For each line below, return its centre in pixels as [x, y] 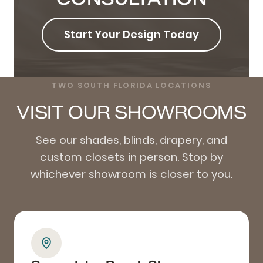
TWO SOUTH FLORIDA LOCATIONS [131, 85]
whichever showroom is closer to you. [131, 174]
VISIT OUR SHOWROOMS [131, 112]
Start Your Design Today [131, 34]
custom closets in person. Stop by [131, 157]
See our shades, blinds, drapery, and [131, 140]
